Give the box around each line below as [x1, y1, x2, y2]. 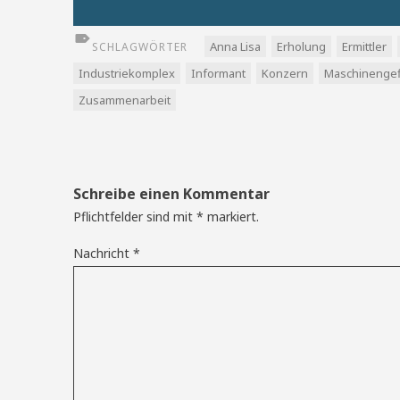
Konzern [262, 65, 308, 81]
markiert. [204, 208, 259, 225]
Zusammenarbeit [79, 92, 171, 108]
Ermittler [342, 38, 387, 54]
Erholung [277, 38, 326, 54]
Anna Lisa [210, 38, 261, 54]
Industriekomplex [79, 65, 175, 81]
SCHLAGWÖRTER [92, 39, 187, 54]
